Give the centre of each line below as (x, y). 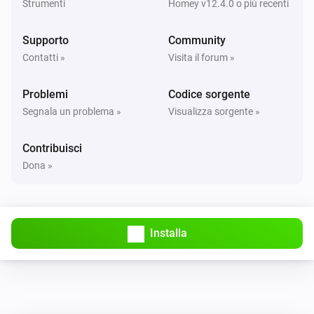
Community (197, 40)
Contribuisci (52, 148)
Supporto (46, 40)
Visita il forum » (202, 57)
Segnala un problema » (72, 111)
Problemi (45, 94)
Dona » (37, 165)
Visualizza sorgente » (214, 111)
